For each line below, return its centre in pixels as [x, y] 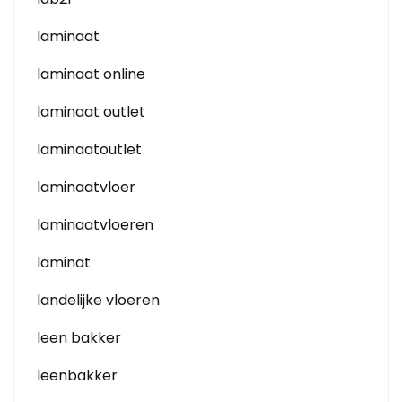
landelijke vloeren [98, 300]
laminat [64, 262]
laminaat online [91, 74]
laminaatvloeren [95, 225]
